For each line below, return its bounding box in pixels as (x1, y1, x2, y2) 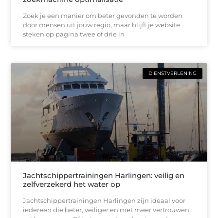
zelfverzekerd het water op (23, 179, 121, 189)
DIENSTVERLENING (148, 70, 197, 76)
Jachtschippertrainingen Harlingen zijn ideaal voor (23, 196, 186, 204)
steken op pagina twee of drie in (23, 30, 125, 38)
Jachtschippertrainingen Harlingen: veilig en (23, 170, 185, 180)
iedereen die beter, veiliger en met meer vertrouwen (23, 205, 190, 214)
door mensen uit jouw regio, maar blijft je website (23, 20, 181, 29)
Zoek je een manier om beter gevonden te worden (23, 11, 183, 19)
